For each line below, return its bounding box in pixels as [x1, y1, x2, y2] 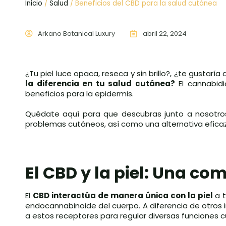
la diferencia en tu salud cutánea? [25, 78, 175, 89]
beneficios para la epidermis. [25, 88, 134, 99]
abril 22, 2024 [143, 29, 187, 38]
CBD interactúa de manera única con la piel [33, 190, 215, 201]
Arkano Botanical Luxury [38, 29, 115, 38]
